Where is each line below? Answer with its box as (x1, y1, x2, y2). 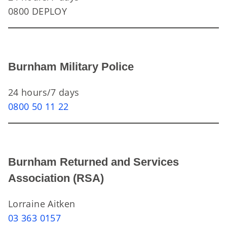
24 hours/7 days (8, 86, 80, 98)
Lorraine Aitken (8, 198, 75, 210)
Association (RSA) (8, 172, 104, 184)
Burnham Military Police (8, 60, 134, 73)
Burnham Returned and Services (8, 156, 179, 168)
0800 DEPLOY (8, 5, 67, 17)
